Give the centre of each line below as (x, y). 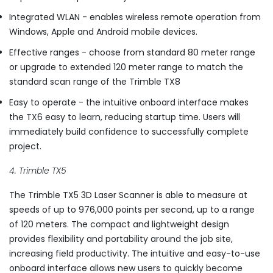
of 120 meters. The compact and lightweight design (119, 225)
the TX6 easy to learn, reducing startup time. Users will (125, 117)
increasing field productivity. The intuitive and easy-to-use (135, 254)
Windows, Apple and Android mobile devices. (103, 32)
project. (25, 147)
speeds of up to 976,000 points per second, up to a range (132, 210)
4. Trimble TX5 (38, 171)
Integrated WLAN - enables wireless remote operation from (135, 17)
